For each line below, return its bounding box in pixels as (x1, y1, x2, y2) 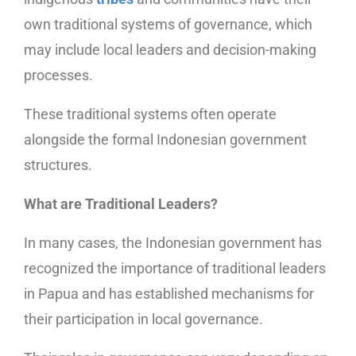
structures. (24, 156, 92, 173)
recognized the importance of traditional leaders (24, 259, 326, 277)
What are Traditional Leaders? (24, 195, 218, 212)
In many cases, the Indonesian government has (24, 234, 322, 251)
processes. (24, 66, 93, 83)
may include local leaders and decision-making (24, 41, 316, 58)
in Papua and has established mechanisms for (24, 284, 314, 302)
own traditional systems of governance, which (24, 15, 312, 33)
